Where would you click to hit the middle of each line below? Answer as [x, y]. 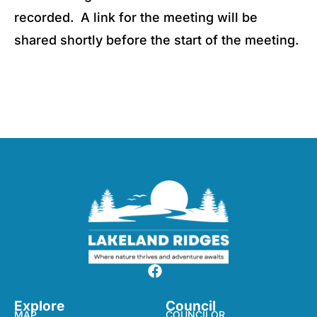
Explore [39, 306]
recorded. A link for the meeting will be [136, 17]
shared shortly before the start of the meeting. [156, 40]
